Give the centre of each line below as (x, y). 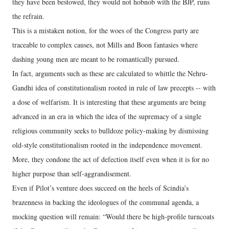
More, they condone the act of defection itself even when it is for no (111, 159)
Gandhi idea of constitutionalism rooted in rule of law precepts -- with (114, 87)
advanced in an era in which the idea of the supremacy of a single (107, 116)
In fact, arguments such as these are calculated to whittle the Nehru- (110, 73)
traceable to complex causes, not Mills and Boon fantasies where (105, 44)
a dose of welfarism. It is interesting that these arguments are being (109, 102)
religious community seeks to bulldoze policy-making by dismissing (110, 130)
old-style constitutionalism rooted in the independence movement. (107, 145)
